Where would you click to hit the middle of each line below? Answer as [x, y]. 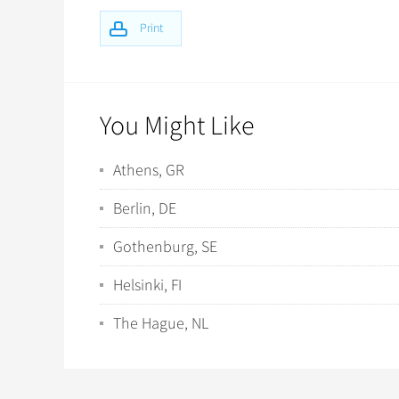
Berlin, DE [145, 208]
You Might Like [177, 126]
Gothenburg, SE [165, 247]
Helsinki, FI [147, 285]
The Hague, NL [161, 323]
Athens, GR [149, 170]
